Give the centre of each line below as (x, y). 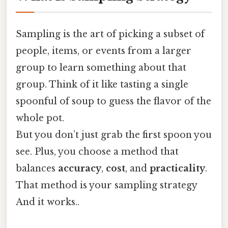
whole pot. (40, 118)
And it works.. (48, 202)
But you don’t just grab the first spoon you (114, 135)
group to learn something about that (101, 67)
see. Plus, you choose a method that (97, 151)
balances (37, 168)
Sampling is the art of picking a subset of (110, 34)
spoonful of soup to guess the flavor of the (113, 101)
